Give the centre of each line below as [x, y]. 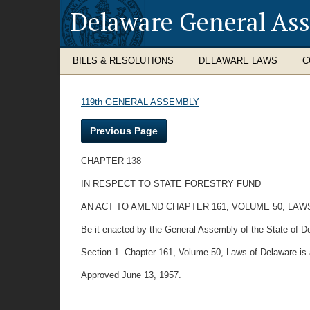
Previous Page [124, 131]
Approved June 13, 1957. [131, 275]
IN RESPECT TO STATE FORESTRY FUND [171, 184]
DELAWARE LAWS [238, 61]
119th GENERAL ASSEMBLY [140, 102]
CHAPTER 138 [111, 161]
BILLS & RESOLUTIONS [123, 61]
